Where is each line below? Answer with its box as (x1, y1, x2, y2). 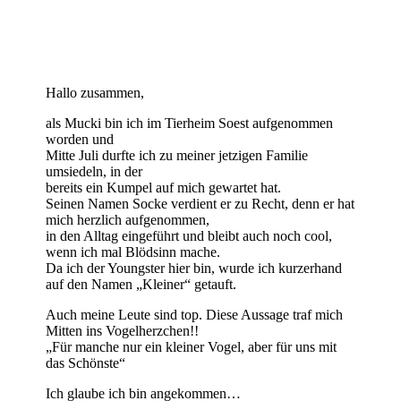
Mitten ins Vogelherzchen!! (46, 323, 200, 339)
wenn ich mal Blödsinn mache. (46, 244, 221, 260)
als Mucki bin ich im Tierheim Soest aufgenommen (46, 115, 334, 132)
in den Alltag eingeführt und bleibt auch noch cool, (46, 228, 333, 244)
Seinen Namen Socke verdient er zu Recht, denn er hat (46, 196, 355, 212)
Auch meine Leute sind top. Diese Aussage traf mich (46, 307, 344, 323)
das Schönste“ (46, 355, 126, 371)
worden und (46, 132, 115, 148)
